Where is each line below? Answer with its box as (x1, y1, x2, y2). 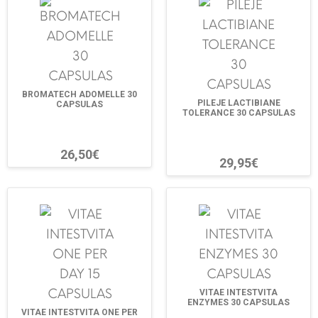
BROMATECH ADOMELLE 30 (22, 89, 137, 99)
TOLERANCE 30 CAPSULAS (182, 107, 295, 118)
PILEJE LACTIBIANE (197, 97, 280, 108)
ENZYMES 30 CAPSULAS (187, 297, 290, 308)
